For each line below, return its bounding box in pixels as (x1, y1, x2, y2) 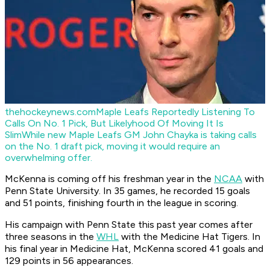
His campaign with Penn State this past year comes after (5, 219, 253, 231)
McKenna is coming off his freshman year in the (5, 173, 214, 185)
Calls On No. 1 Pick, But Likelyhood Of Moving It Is (5, 118, 224, 130)
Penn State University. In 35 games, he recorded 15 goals (5, 185, 250, 197)
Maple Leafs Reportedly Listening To (96, 106, 255, 118)
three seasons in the (5, 231, 96, 243)
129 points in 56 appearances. (5, 255, 133, 267)
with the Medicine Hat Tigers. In (119, 231, 260, 243)
